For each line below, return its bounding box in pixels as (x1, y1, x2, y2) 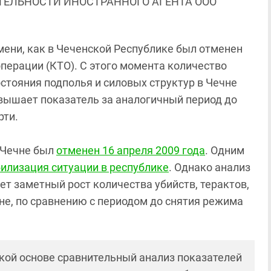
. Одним (205, 144, 244, 157)
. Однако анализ (169, 161, 250, 174)
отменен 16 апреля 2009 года (56, 144, 205, 157)
